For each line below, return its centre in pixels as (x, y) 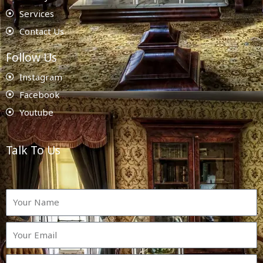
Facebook (39, 94)
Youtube (36, 112)
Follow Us (31, 57)
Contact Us (41, 31)
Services (36, 13)
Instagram (41, 77)
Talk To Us (33, 150)
